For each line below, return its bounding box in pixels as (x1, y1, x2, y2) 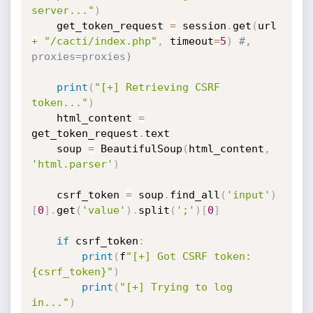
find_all (169, 189, 220, 201)
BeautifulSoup (94, 143, 182, 155)
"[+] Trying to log (119, 281, 233, 293)
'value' (81, 204, 126, 217)
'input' (226, 189, 270, 201)
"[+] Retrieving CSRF (94, 81, 220, 94)
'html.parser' (31, 158, 113, 170)
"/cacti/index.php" (43, 35, 157, 48)
